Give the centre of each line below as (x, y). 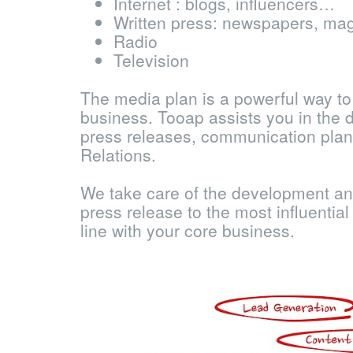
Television (151, 59)
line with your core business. (188, 230)
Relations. (118, 154)
